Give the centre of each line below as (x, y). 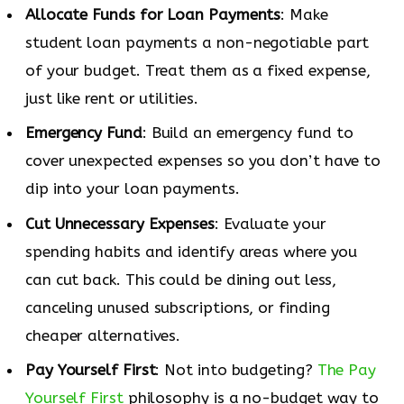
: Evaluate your (270, 223)
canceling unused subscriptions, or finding (178, 307)
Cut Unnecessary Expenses (120, 223)
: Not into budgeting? (236, 370)
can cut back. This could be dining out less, (181, 279)
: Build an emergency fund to (248, 133)
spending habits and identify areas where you (192, 251)
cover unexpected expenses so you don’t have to (203, 161)
